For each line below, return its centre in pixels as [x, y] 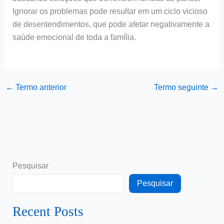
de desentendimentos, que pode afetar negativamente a [111, 24]
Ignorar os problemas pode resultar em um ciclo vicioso [110, 11]
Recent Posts [48, 212]
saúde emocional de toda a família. [74, 37]
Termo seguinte [182, 87]
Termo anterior [40, 87]
